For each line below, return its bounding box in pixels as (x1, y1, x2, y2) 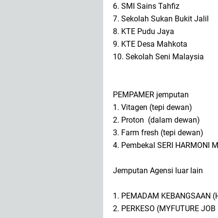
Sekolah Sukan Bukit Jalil (121, 14, 209, 23)
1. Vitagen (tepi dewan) (113, 102, 194, 112)
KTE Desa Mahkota (121, 39, 189, 49)
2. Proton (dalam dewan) (113, 115, 202, 125)
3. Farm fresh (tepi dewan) (113, 127, 205, 137)
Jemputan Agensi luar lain (113, 165, 203, 175)
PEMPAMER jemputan (113, 90, 191, 99)
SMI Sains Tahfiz (121, 1, 182, 11)
